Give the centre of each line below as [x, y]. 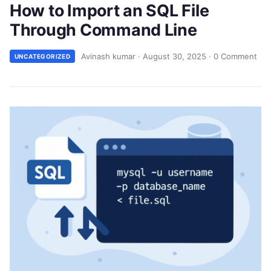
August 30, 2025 [175, 56]
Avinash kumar [109, 56]
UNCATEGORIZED [43, 56]
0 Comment [236, 56]
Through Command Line [103, 30]
